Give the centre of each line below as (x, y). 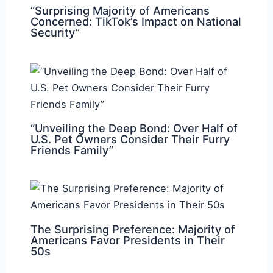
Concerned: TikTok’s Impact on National (136, 22)
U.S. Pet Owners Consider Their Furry (130, 139)
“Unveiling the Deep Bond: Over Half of (134, 128)
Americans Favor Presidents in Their (127, 240)
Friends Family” (72, 150)
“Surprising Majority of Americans (120, 11)
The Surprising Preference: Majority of (133, 229)
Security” (55, 33)
